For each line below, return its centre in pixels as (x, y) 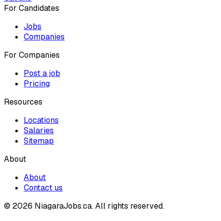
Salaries (39, 130)
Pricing (37, 83)
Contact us (43, 187)
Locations (41, 120)
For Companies (32, 55)
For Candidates (32, 8)
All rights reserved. (130, 206)
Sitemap (39, 141)
